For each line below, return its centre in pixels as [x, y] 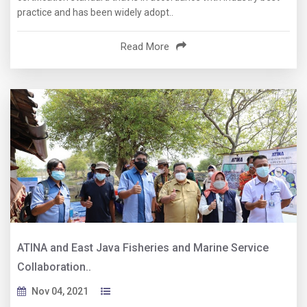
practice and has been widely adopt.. [95, 13]
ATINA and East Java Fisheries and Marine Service [143, 248]
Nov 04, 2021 [60, 292]
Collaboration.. [54, 267]
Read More [145, 47]
